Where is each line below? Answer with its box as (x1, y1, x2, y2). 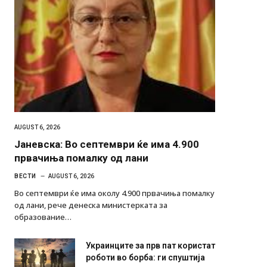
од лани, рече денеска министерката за (14, 211, 167, 222)
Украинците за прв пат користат (86, 252, 215, 262)
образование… (14, 223, 72, 234)
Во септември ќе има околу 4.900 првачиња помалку (14, 199, 215, 210)
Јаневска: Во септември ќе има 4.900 (14, 150, 199, 162)
